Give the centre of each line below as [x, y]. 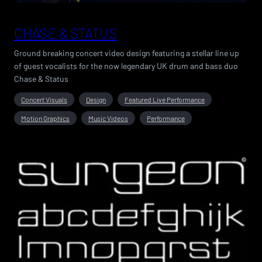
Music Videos [108, 118]
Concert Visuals [44, 99]
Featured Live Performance [165, 99]
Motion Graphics [45, 118]
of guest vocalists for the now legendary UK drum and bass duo [126, 65]
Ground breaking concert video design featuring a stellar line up [127, 53]
